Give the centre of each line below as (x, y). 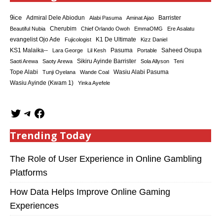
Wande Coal (94, 72)
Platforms (29, 172)
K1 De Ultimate (116, 39)
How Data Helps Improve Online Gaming (90, 192)
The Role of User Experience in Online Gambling (106, 159)
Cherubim (63, 28)
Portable (147, 50)
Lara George (68, 50)
